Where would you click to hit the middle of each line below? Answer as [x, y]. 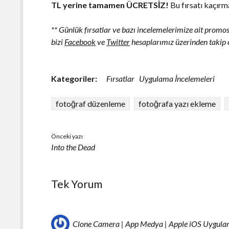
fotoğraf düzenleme [91, 104]
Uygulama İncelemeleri [177, 79]
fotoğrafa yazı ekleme [177, 104]
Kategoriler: [74, 79]
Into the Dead [73, 147]
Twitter [118, 42]
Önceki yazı [67, 136]
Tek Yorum [77, 184]
